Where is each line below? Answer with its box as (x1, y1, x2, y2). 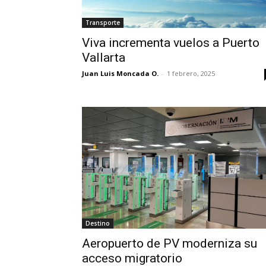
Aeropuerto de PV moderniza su (82, 236, 257, 251)
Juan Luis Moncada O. (82, 69, 159, 78)
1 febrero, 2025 (167, 69, 215, 78)
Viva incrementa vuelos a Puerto (82, 36, 259, 50)
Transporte (85, 18, 120, 27)
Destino (85, 219, 110, 228)
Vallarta (82, 50, 125, 65)
